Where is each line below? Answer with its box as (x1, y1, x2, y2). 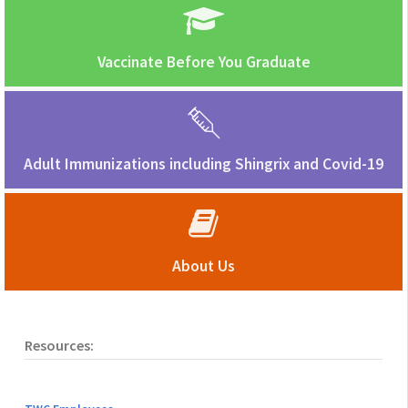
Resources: (24, 335, 94, 354)
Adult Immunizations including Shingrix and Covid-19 (24, 154, 383, 175)
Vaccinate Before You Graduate (97, 52, 311, 73)
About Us (172, 256, 235, 277)
